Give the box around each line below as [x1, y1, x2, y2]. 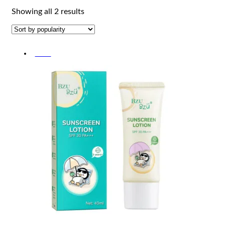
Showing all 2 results [12, 8, 84, 16]
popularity [84, 26, 120, 35]
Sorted [84, 7, 107, 16]
